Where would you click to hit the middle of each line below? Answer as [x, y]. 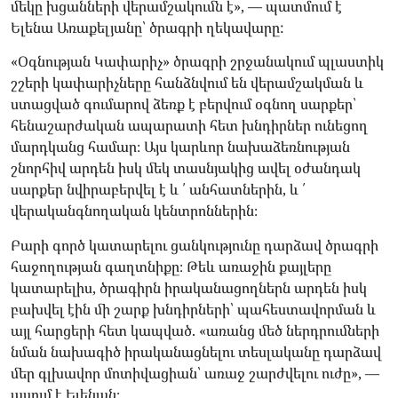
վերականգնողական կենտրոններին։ [134, 211]
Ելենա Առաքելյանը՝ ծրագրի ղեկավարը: [147, 28]
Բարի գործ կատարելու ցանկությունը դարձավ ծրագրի [195, 245]
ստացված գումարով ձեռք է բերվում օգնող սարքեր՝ [183, 104]
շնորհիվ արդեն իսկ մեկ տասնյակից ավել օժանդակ [186, 168]
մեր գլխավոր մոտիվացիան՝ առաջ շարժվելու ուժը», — [195, 373]
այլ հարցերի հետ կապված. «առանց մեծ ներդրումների [195, 330]
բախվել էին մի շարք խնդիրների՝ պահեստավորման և [193, 309]
